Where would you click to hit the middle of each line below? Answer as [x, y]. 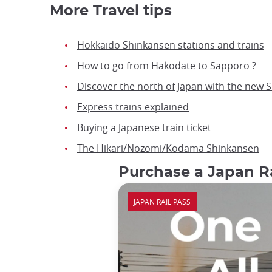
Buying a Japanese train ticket [144, 128]
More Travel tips [111, 11]
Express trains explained [133, 107]
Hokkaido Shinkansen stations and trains [171, 45]
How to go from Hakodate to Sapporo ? [167, 66]
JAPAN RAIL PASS [162, 202]
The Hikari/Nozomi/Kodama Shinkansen [168, 148]
